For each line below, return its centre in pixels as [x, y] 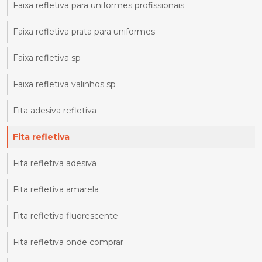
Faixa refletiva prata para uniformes [84, 32]
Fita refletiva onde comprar [68, 242]
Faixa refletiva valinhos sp [64, 85]
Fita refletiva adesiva [55, 163]
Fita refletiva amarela [56, 190]
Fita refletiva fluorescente [65, 216]
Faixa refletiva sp [47, 58]
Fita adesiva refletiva [55, 111]
